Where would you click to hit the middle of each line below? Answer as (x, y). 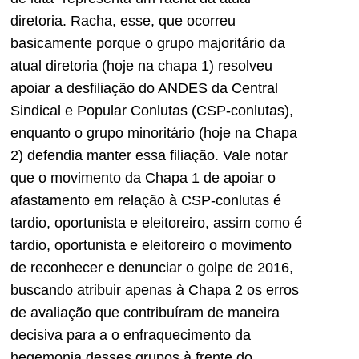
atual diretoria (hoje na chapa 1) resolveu (141, 66)
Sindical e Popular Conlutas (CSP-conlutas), (152, 111)
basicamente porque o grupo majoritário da (148, 44)
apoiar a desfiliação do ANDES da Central (144, 89)
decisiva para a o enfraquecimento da (131, 335)
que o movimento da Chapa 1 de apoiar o (143, 178)
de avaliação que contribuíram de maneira (145, 313)
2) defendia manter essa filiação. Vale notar (149, 156)
